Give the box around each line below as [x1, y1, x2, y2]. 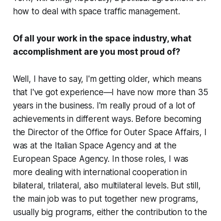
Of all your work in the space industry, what [12, 34, 192, 44]
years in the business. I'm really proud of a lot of [12, 101, 196, 111]
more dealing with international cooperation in [12, 167, 187, 178]
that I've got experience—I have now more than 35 [12, 87, 208, 98]
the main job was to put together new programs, [12, 194, 198, 204]
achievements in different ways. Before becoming [12, 114, 201, 124]
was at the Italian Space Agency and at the [12, 141, 177, 151]
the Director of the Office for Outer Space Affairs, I [12, 127, 207, 138]
